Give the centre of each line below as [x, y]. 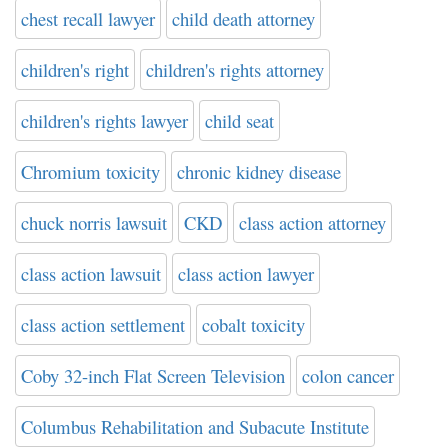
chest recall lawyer [88, 19]
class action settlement [103, 325]
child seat [239, 121]
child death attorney [243, 19]
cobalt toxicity [253, 325]
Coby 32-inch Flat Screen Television [153, 376]
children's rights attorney [235, 70]
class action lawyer [246, 274]
